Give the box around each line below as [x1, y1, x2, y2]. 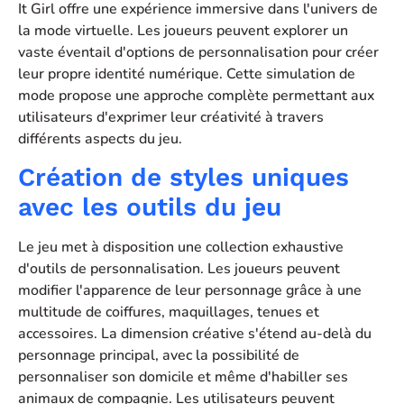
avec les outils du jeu [18, 192, 281, 223]
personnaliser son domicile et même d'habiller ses [18, 367, 348, 388]
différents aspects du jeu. [18, 128, 182, 149]
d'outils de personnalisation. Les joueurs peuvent [18, 259, 340, 280]
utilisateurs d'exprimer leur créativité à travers [18, 106, 324, 127]
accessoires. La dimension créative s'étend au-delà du [18, 324, 372, 344]
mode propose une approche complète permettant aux [18, 85, 374, 106]
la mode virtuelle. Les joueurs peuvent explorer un [18, 20, 348, 41]
